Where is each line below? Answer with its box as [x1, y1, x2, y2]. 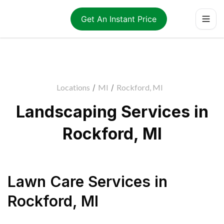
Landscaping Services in [15, 102, 208, 121]
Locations [56, 82, 90, 92]
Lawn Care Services [7, 172, 150, 190]
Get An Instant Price [80, 13, 156, 24]
